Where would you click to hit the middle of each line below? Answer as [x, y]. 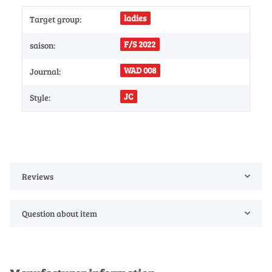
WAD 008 [140, 70]
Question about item [59, 213]
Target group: [56, 19]
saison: [42, 45]
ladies [135, 18]
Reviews [38, 176]
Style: [40, 97]
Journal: [45, 71]
